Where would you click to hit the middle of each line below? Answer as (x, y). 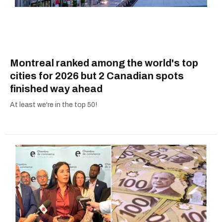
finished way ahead (56, 89)
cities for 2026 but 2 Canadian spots (97, 76)
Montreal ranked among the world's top (104, 63)
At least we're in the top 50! (54, 105)
